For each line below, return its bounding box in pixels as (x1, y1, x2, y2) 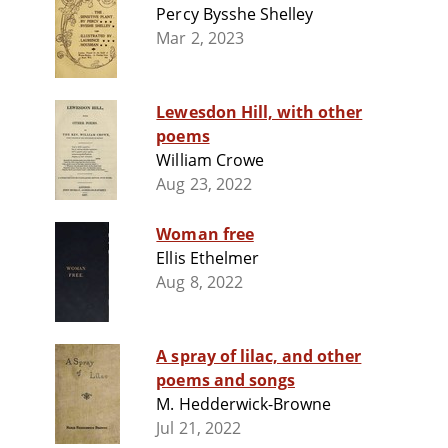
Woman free (156, 223, 254, 246)
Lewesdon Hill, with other (156, 101, 363, 124)
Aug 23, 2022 (156, 173, 252, 196)
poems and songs (156, 369, 295, 392)
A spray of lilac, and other (156, 345, 362, 368)
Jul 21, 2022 (156, 417, 241, 440)
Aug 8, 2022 (156, 271, 243, 294)
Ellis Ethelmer (156, 247, 259, 270)
